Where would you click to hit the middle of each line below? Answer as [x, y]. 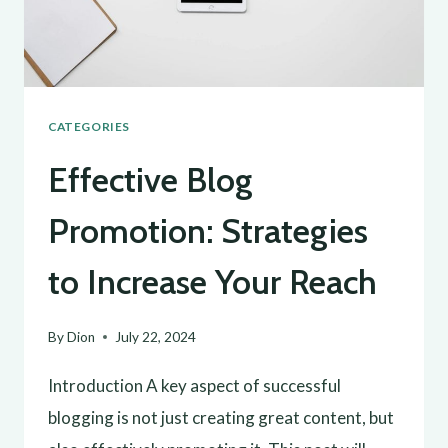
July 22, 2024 [156, 337]
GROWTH [170, 26]
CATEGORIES [89, 126]
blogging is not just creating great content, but [221, 418]
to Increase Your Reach [212, 281]
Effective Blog [150, 179]
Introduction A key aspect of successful [194, 386]
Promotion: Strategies [208, 230]
